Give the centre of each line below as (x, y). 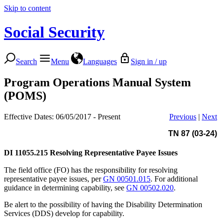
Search (26, 61)
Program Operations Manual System (97, 82)
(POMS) (25, 95)
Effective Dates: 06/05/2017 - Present (62, 116)
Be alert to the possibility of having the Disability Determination (103, 204)
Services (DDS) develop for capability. (64, 213)
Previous (183, 116)
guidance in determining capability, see (65, 187)
